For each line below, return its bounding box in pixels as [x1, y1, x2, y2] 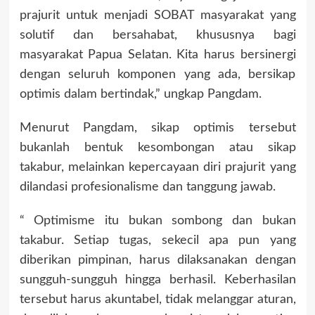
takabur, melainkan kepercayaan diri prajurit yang [19, 160, 296, 174]
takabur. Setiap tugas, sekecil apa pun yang [19, 233, 296, 247]
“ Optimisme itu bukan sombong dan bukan [19, 214, 296, 227]
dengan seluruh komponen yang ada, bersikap [19, 67, 296, 81]
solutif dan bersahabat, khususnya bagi [19, 28, 296, 41]
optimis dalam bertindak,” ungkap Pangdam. [19, 87, 262, 101]
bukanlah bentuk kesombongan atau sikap [19, 141, 296, 154]
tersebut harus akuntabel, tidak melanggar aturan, [19, 292, 296, 306]
